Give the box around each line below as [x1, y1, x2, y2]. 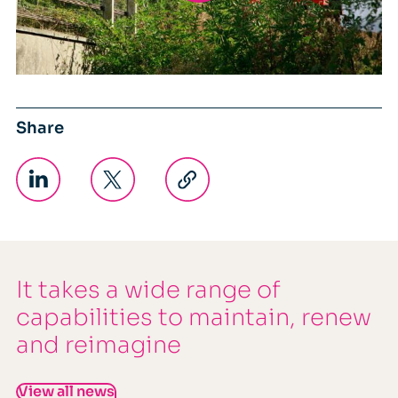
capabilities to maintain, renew [15, 303, 371, 333]
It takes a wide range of [15, 275, 281, 306]
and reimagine [15, 330, 181, 361]
